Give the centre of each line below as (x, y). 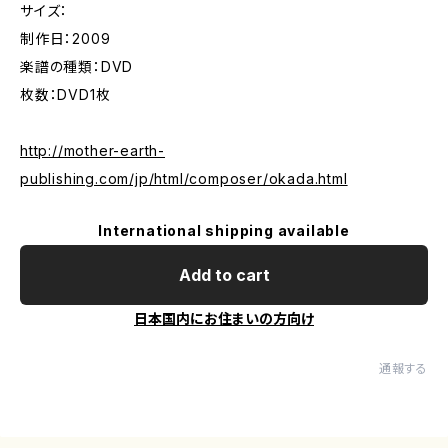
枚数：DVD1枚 (65, 94)
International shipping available (224, 230)
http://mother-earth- (93, 150)
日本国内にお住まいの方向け (224, 318)
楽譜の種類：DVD (77, 66)
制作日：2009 (65, 38)
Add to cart (224, 275)
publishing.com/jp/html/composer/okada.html (184, 178)
